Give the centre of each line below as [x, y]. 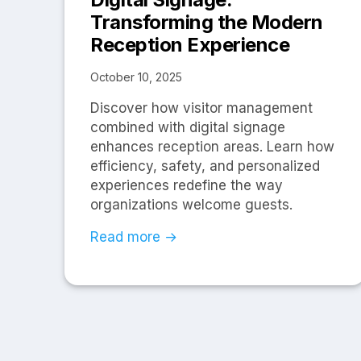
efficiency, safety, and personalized [205, 166]
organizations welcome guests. [191, 205]
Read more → [134, 237]
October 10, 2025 [136, 77]
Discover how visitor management [201, 108]
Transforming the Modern [207, 23]
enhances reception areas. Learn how [212, 147]
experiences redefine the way [187, 186]
